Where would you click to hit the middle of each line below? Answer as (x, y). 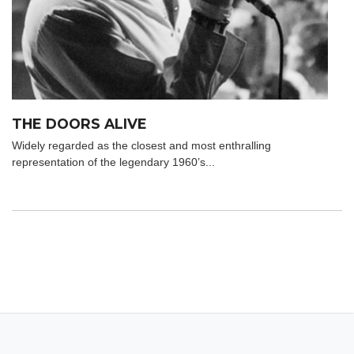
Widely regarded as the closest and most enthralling (141, 146)
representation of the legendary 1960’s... (113, 162)
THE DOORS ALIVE (79, 124)
